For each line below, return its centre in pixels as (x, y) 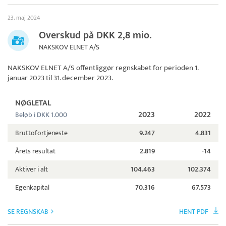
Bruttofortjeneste (41, 133)
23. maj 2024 (24, 18)
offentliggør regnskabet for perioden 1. (136, 68)
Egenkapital (32, 188)
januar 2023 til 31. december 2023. (60, 78)
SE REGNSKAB (28, 212)
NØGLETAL (33, 103)
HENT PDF (194, 212)
